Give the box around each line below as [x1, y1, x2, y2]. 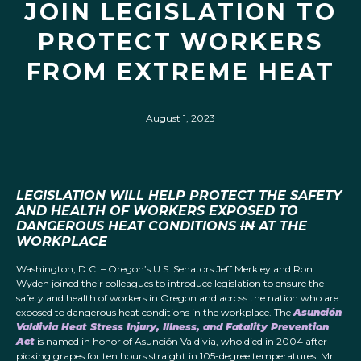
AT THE [255, 218, 307, 234]
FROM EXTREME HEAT [26, 57, 335, 85]
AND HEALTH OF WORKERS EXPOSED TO [16, 203, 298, 219]
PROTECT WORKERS [38, 27, 323, 56]
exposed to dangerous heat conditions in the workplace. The [16, 306, 293, 319]
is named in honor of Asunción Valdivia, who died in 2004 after [35, 335, 327, 348]
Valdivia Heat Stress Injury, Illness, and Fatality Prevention [16, 321, 329, 334]
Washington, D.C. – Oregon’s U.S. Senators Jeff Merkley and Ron [16, 263, 313, 276]
